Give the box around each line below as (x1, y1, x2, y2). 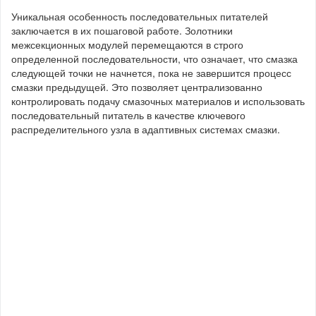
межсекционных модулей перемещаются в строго (11, 37, 243, 52)
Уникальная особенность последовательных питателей (11, 9, 268, 24)
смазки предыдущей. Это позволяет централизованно (11, 80, 262, 95)
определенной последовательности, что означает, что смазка (11, 51, 298, 66)
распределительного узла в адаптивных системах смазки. (11, 122, 280, 137)
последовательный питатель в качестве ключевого (11, 108, 245, 123)
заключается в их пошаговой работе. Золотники (11, 23, 233, 38)
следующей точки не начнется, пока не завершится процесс (11, 66, 291, 80)
